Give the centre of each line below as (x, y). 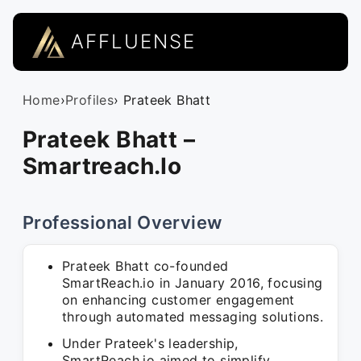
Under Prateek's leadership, (150, 343)
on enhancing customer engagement (178, 300)
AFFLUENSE (133, 41)
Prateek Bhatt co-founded (145, 266)
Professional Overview (122, 222)
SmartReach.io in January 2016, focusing (193, 283)
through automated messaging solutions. (193, 317)
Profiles (90, 100)
